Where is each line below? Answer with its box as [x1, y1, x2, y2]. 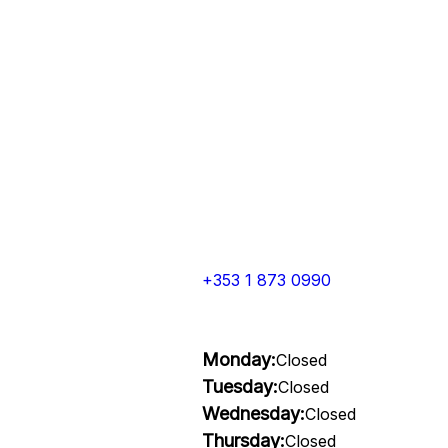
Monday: [201, 349, 276, 370]
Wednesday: [201, 403, 305, 424]
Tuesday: [201, 376, 278, 397]
